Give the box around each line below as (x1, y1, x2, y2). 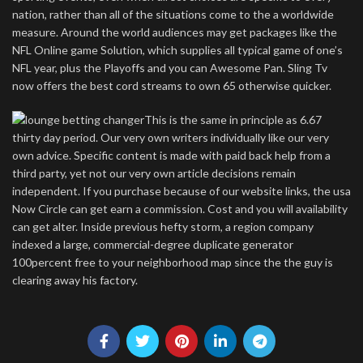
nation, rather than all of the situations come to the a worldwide (12, 7, 334, 21)
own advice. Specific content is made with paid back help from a (12, 148, 331, 162)
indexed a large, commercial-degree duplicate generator (12, 237, 293, 251)
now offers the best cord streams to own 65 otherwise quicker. (12, 79, 331, 92)
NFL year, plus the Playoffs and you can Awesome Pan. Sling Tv (12, 61, 327, 75)
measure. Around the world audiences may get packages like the (12, 25, 337, 39)
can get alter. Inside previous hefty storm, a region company (12, 220, 314, 233)
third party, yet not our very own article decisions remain (12, 166, 296, 180)
